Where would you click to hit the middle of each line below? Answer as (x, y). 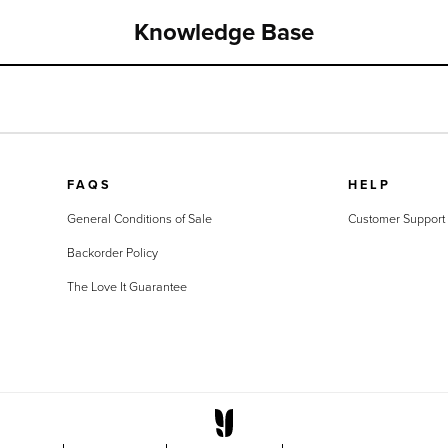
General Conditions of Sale (139, 218)
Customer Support (396, 218)
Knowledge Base (224, 31)
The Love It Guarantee (126, 286)
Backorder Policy (112, 252)
